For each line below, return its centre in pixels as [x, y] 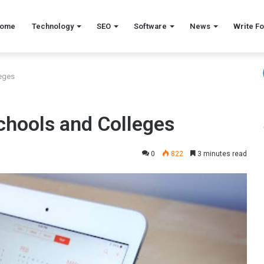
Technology [53, 26]
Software [150, 26]
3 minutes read [221, 154]
